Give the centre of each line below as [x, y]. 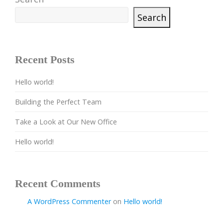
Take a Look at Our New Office [66, 122]
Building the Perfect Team [58, 102]
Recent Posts [45, 60]
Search [152, 18]
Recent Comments [58, 184]
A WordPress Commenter [69, 202]
